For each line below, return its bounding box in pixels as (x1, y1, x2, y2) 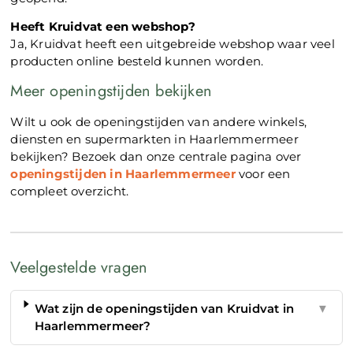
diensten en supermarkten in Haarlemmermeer (10, 131, 299, 147)
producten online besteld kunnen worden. (10, 54, 264, 69)
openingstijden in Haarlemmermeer (10, 165, 236, 181)
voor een (235, 165, 291, 181)
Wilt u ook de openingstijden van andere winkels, (10, 113, 307, 129)
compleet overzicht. (10, 183, 129, 199)
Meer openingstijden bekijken (10, 79, 213, 102)
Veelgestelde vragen (10, 255, 148, 279)
